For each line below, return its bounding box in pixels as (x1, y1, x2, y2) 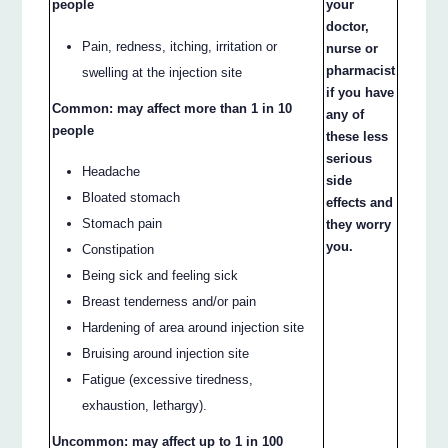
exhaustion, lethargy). (82, 397, 208, 413)
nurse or (326, 40, 379, 56)
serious (326, 150, 373, 166)
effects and (326, 194, 394, 210)
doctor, (326, 18, 370, 34)
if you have (326, 84, 395, 100)
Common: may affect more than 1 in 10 (52, 101, 293, 117)
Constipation (82, 241, 155, 257)
